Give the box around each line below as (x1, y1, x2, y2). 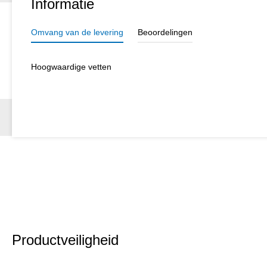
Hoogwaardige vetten (31, 61, 111, 72)
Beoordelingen (138, 27, 193, 37)
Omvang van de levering (31, 27, 123, 37)
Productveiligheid (12, 231, 119, 248)
